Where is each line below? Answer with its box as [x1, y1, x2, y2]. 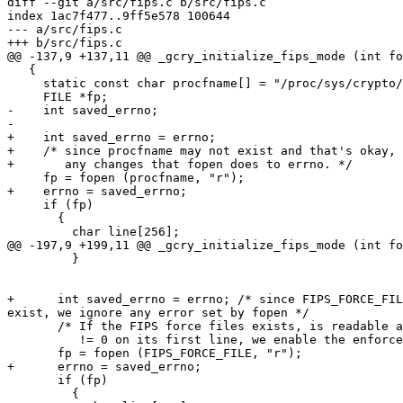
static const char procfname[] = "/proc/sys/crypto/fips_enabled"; [7, 76, 43, 91]
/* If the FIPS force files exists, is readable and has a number [7, 319, 58, 334]
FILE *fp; [7, 90, 43, 104]
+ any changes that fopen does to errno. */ [7, 157, 353, 172]
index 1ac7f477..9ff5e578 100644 [7, 9, 230, 23]
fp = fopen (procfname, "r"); [7, 171, 43, 185]
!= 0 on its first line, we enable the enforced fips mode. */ [7, 333, 79, 347]
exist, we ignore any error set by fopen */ [7, 306, 309, 320]
